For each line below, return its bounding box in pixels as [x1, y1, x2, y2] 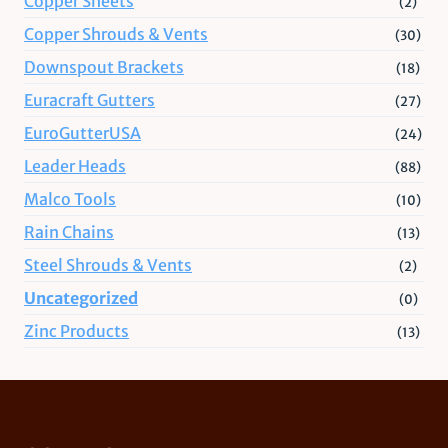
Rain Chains [24, 221, 114, 242]
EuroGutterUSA [24, 122, 141, 143]
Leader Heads [24, 155, 126, 176]
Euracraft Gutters [24, 89, 155, 110]
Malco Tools [24, 188, 116, 209]
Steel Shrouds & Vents [24, 254, 192, 275]
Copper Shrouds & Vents [24, 23, 208, 44]
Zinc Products [24, 320, 129, 341]
